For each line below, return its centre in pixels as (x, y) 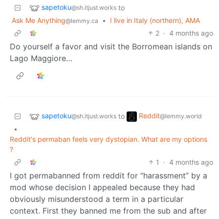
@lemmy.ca (82, 21)
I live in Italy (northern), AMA (155, 20)
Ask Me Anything (39, 20)
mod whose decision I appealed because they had (102, 187)
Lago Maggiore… (41, 58)
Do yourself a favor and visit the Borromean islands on (111, 46)
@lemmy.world (181, 116)
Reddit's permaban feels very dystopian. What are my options (109, 139)
